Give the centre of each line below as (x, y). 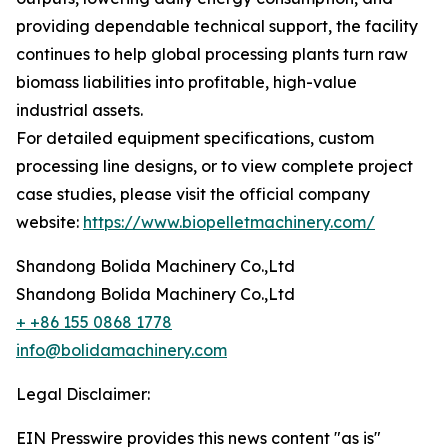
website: (49, 222)
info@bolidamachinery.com (121, 350)
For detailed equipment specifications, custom (195, 138)
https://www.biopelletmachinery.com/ (229, 222)
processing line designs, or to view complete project (214, 166)
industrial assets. (79, 110)
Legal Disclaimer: (83, 394)
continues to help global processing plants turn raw (212, 54)
